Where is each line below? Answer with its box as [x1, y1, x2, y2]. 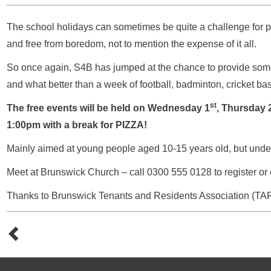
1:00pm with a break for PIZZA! [7, 120, 147, 130]
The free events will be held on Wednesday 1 [7, 103, 210, 113]
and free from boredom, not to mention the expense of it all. [7, 39, 256, 49]
